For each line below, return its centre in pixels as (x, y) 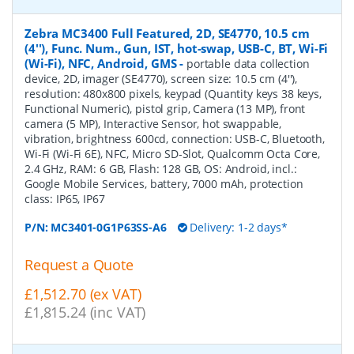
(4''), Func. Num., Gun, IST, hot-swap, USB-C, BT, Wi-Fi (177, 49)
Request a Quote (79, 265)
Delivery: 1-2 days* (237, 228)
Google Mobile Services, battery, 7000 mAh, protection (164, 184)
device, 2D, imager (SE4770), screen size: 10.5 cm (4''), (161, 79)
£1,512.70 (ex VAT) (83, 294)
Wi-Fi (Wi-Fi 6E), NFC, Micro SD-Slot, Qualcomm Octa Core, (173, 154)
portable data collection (248, 64)
